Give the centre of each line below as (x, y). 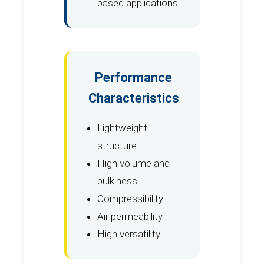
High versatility (129, 234)
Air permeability (130, 216)
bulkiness (117, 181)
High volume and (133, 163)
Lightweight (122, 128)
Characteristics (133, 98)
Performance (133, 77)
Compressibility (130, 198)
